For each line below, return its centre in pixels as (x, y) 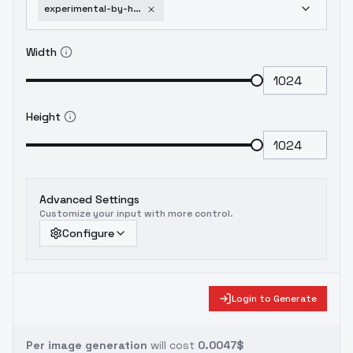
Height (43, 117)
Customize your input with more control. (136, 214)
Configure (88, 233)
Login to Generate (274, 299)
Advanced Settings (89, 199)
